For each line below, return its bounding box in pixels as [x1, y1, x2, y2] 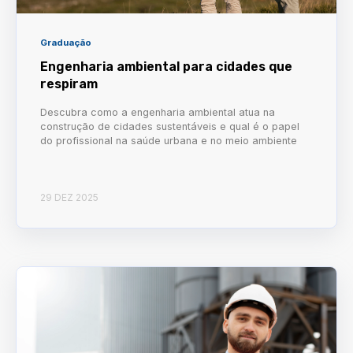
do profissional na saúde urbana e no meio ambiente [40, 135, 297, 147]
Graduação [40, 37, 91, 49]
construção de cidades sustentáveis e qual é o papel [40, 121, 299, 133]
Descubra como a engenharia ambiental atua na [40, 106, 275, 119]
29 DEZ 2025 [40, 191, 98, 203]
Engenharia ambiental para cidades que [40, 59, 292, 75]
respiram [40, 76, 98, 92]
